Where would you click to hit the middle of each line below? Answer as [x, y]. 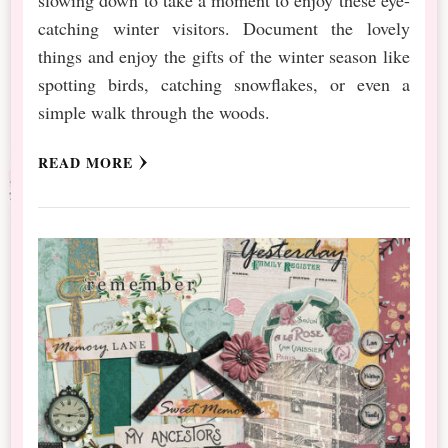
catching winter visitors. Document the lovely [224, 27]
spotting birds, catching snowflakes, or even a [224, 83]
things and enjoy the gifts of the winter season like [224, 55]
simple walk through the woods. [154, 111]
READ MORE [86, 162]
